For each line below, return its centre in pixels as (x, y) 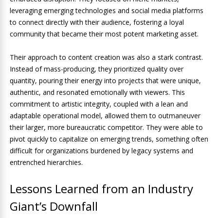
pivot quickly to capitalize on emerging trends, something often (109, 139)
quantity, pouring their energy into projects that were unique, (105, 81)
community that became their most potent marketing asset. (104, 34)
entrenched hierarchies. (46, 162)
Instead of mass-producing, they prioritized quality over (97, 69)
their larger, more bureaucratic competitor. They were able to (106, 127)
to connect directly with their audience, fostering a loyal (97, 22)
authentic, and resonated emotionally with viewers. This (97, 92)
